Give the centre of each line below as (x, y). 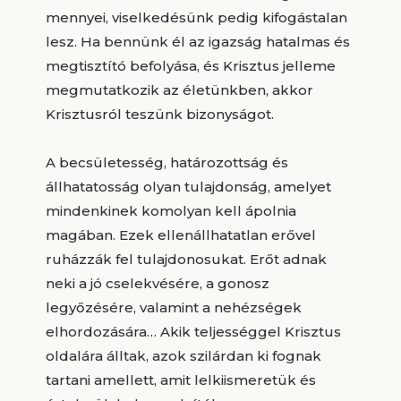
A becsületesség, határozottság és (166, 162)
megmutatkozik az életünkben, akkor (179, 90)
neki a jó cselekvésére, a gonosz (157, 283)
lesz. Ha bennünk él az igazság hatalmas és (197, 41)
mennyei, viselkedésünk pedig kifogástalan (196, 17)
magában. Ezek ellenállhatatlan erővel (180, 235)
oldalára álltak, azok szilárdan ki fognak (183, 355)
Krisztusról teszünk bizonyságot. (159, 114)
